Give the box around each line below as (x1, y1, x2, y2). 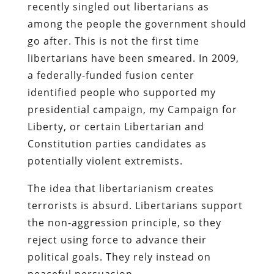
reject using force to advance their (27, 232, 207, 246)
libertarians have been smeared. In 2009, (27, 51, 239, 65)
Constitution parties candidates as (27, 136, 207, 150)
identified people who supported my (27, 85, 216, 99)
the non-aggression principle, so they (27, 215, 221, 229)
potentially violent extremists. (27, 154, 183, 168)
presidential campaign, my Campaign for (27, 102, 237, 116)
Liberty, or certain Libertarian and (27, 119, 204, 133)
